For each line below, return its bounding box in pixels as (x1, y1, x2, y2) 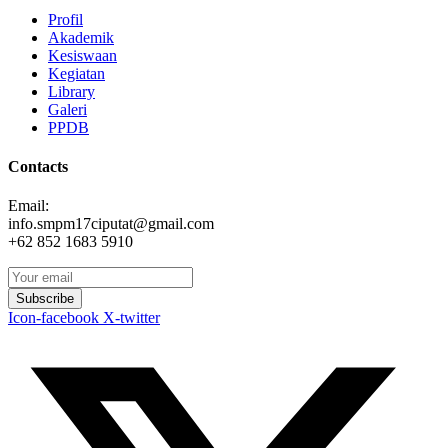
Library (48, 82, 95, 100)
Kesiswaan (48, 46, 117, 64)
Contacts (8, 158, 68, 176)
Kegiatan (48, 64, 105, 82)
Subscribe (16, 291, 74, 307)
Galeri (48, 100, 87, 118)
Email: (8, 197, 49, 215)
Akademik (48, 28, 114, 46)
